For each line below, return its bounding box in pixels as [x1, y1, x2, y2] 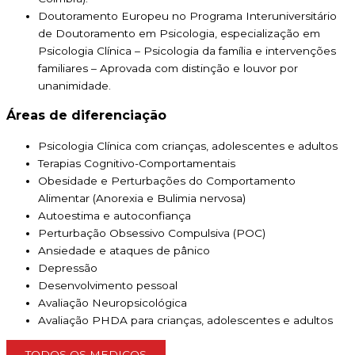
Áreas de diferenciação [6, 108, 166, 124]
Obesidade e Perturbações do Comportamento [38, 174, 296, 188]
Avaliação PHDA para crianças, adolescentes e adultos [38, 314, 333, 327]
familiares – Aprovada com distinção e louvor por [38, 62, 298, 75]
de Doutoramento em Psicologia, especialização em [38, 27, 320, 40]
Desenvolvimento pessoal [38, 279, 177, 292]
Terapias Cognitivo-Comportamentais [38, 157, 235, 170]
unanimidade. [38, 79, 111, 93]
